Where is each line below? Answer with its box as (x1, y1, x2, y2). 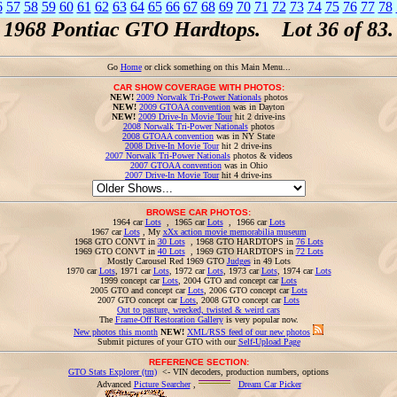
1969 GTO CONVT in (74, 246, 158, 256)
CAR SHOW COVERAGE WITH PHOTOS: (113, 82, 284, 92)
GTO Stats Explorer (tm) (68, 367, 157, 377)
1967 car (90, 227, 124, 237)
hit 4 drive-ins (219, 170, 272, 180)
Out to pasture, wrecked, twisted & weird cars (117, 305, 280, 315)
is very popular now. (222, 315, 299, 324)
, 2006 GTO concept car (203, 285, 292, 295)
